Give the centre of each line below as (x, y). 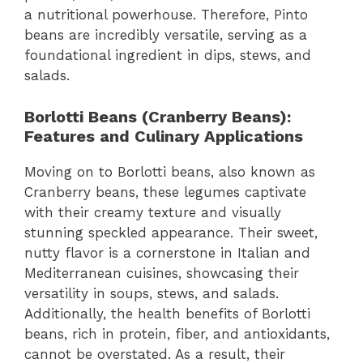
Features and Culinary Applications (164, 136)
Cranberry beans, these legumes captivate (165, 192)
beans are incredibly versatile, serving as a (166, 35)
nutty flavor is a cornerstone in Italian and (167, 252)
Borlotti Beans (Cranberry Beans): (158, 116)
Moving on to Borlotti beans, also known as (170, 171)
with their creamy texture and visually (153, 212)
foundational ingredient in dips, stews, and (168, 56)
